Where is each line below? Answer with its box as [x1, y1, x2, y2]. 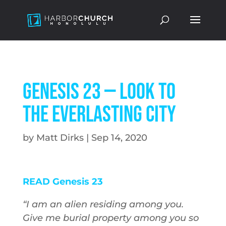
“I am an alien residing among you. [22, 199, 184, 210]
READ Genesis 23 [22, 176, 103, 187]
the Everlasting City [22, 101, 176, 129]
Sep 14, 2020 [91, 132, 147, 143]
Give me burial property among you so [22, 212, 199, 223]
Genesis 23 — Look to [22, 78, 176, 106]
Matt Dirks [36, 132, 84, 143]
